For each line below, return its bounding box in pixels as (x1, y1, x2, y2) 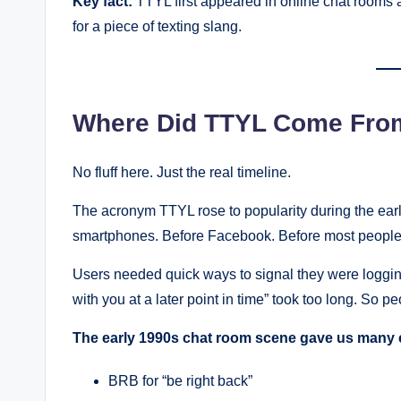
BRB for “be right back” (108, 372, 252, 388)
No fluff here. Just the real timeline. (73, 164, 291, 180)
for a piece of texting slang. (73, 19, 242, 35)
